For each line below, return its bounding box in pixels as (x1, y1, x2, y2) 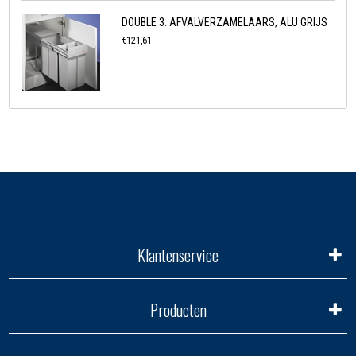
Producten (149, 298, 207, 323)
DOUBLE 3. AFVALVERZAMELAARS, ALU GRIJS (122, 16, 328, 29)
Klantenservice (137, 243, 219, 268)
